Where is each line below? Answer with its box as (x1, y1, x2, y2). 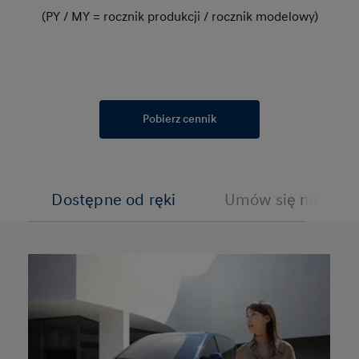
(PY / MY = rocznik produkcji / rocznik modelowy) (41, 9, 318, 25)
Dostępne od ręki (51, 191, 176, 210)
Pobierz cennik (142, 112, 216, 126)
